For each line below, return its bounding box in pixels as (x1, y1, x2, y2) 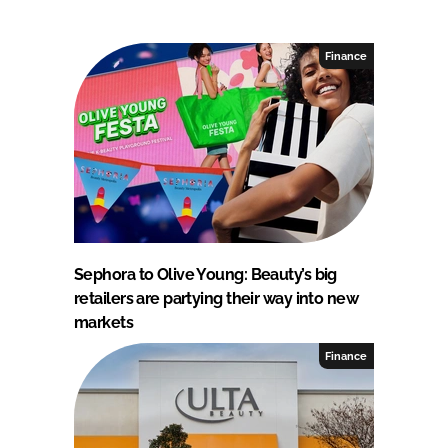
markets (74, 313, 134, 333)
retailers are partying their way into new (74, 289, 359, 309)
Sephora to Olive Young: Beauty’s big (74, 265, 337, 285)
